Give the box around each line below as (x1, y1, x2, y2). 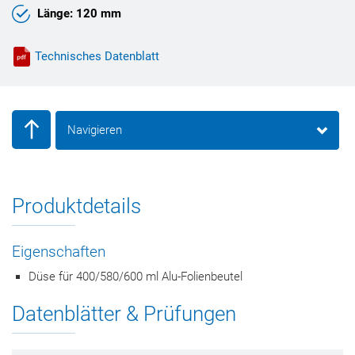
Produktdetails (12, 194, 141, 218)
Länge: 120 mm (37, 6, 121, 21)
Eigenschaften (12, 242, 105, 261)
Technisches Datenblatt (35, 49, 159, 63)
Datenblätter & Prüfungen (12, 301, 236, 326)
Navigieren (67, 123, 122, 137)
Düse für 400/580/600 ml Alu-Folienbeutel (29, 269, 242, 284)
